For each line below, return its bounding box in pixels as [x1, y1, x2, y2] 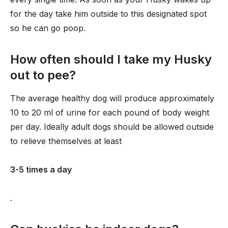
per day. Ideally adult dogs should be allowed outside [10, 122, 214, 132]
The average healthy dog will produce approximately [10, 93, 214, 103]
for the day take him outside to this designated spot [10, 9, 207, 19]
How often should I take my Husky [10, 52, 212, 67]
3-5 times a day [10, 164, 72, 175]
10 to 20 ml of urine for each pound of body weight [10, 107, 209, 118]
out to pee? [10, 68, 76, 82]
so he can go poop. [10, 23, 85, 33]
